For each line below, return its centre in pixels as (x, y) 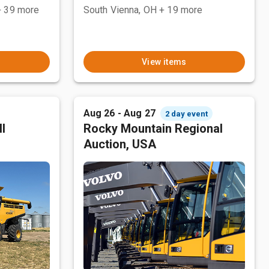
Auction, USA (119, 144)
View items (164, 62)
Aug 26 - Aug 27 (119, 113)
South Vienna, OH (120, 10)
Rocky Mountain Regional (153, 128)
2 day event (186, 113)
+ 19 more (181, 10)
